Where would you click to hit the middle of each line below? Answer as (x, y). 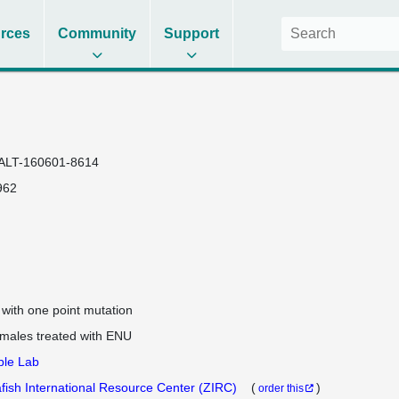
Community (98, 33)
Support (192, 33)
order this (281, 388)
